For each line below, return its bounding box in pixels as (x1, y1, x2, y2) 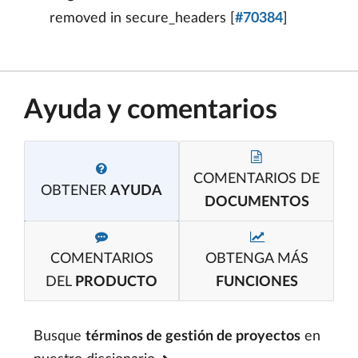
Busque (34, 329, 86, 344)
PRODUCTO (75, 275, 157, 289)
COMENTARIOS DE (193, 172, 320, 186)
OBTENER (41, 183, 110, 198)
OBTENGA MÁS (205, 252, 308, 266)
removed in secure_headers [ (50, 11, 235, 26)
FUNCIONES (215, 275, 298, 289)
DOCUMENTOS (204, 195, 309, 209)
